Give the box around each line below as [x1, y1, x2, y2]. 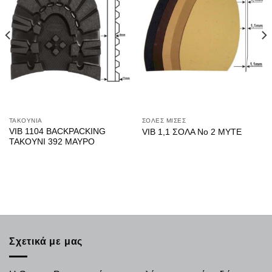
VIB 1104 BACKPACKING [8, 127, 106, 137]
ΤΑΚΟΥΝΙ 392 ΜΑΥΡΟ [8, 137, 95, 147]
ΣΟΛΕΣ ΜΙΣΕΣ [141, 117, 186, 124]
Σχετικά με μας [9, 236, 83, 246]
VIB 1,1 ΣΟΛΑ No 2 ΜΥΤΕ [141, 127, 242, 137]
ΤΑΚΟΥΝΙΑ [8, 117, 42, 124]
